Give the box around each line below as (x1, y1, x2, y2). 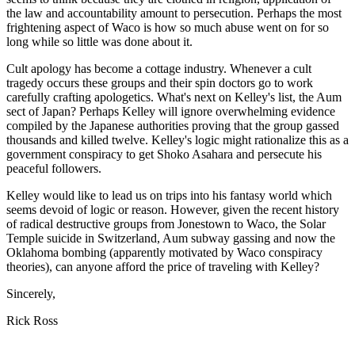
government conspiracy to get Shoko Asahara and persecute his (6, 147, 322, 162)
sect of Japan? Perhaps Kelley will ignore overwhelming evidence (6, 105, 335, 119)
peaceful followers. (6, 162, 101, 176)
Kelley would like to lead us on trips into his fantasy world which (6, 189, 332, 203)
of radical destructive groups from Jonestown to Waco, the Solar (6, 217, 326, 231)
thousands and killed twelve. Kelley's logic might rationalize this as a (6, 133, 349, 147)
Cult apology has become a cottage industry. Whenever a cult (6, 62, 311, 76)
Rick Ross (6, 314, 58, 328)
